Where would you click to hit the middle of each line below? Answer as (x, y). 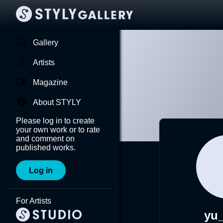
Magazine (50, 82)
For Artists (34, 201)
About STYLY (57, 102)
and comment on (45, 139)
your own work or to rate (58, 130)
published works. (46, 148)
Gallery (46, 43)
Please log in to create (55, 121)
